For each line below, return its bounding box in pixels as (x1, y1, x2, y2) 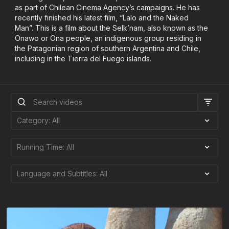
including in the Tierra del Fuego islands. (15, 54, 152, 63)
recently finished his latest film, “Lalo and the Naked (15, 13, 189, 22)
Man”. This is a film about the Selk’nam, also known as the (15, 24, 209, 32)
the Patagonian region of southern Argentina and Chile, (15, 44, 201, 53)
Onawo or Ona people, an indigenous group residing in (15, 34, 202, 42)
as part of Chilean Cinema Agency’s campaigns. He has (15, 3, 200, 12)
